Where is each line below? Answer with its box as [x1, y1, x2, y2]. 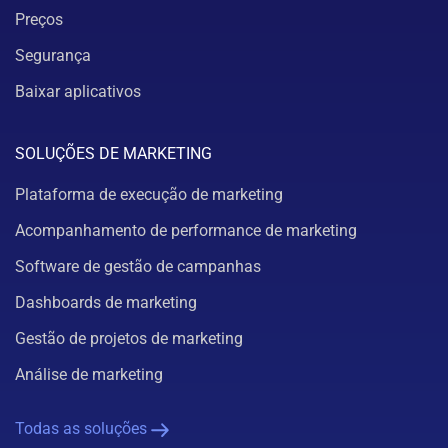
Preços [15, 10, 63, 30]
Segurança [15, 46, 91, 66]
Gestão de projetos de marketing [15, 329, 243, 349]
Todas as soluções [15, 419, 147, 439]
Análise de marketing [15, 365, 163, 385]
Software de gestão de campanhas [15, 257, 261, 277]
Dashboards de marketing [15, 293, 197, 313]
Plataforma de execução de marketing [15, 185, 283, 205]
